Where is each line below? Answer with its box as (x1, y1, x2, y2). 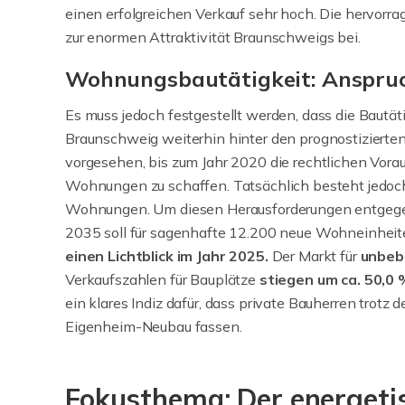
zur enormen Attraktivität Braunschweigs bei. (65, 28, 361, 46)
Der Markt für (271, 247, 361, 265)
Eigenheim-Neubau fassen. (65, 317, 242, 335)
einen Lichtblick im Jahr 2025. (65, 247, 272, 265)
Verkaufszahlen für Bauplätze (65, 270, 259, 288)
